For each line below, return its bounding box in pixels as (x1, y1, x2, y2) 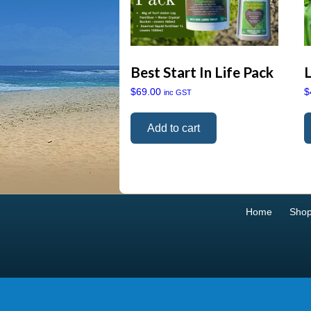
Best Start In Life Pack (131, 63, 274, 81)
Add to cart (147, 121, 200, 134)
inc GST (164, 88, 192, 97)
